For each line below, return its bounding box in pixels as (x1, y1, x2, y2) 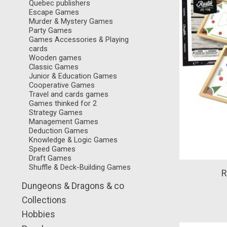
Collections (22, 195, 66, 206)
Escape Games (28, 8, 79, 17)
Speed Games (28, 144, 75, 154)
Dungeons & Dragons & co (22, 180, 124, 191)
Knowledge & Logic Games (28, 135, 118, 145)
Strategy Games (28, 108, 83, 118)
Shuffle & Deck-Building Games (28, 163, 131, 172)
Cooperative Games (28, 81, 95, 90)
